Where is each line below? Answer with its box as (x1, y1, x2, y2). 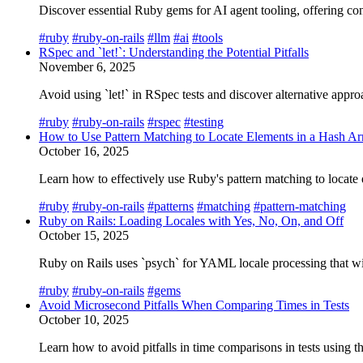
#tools (192, 30, 223, 45)
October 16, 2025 (39, 143, 129, 158)
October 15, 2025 (39, 228, 129, 242)
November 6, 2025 (39, 59, 135, 74)
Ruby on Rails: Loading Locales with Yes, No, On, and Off (39, 213, 344, 228)
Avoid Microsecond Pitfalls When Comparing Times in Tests (39, 297, 349, 312)
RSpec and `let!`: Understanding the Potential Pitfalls (39, 45, 309, 59)
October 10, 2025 (39, 312, 129, 327)
